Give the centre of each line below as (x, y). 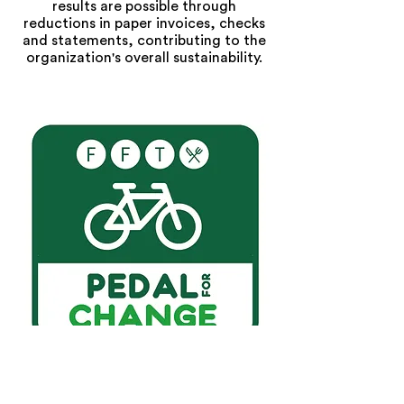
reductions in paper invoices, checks (144, 23)
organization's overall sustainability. (144, 58)
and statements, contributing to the (144, 41)
